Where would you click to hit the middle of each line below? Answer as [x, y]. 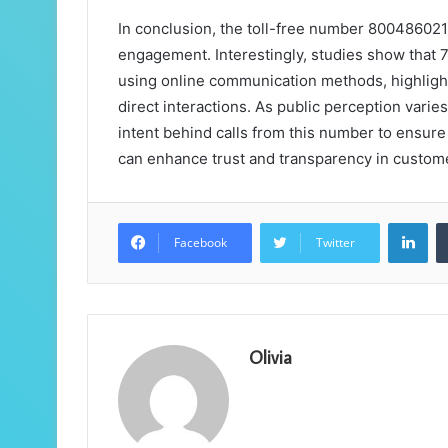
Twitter [335, 243]
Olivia [270, 358]
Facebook [200, 243]
